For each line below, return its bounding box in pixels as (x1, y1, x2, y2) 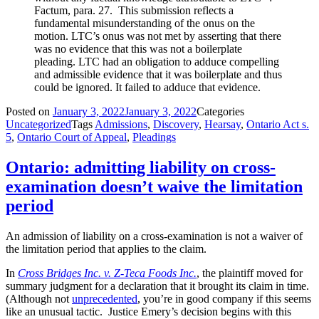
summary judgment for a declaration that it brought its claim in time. (6, 280, 309, 293)
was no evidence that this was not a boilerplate (34, 43, 242, 56)
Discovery (153, 118, 199, 131)
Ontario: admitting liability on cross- (6, 158, 276, 177)
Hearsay (204, 118, 241, 131)
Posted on (6, 105, 53, 118)
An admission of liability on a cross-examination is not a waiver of (6, 230, 303, 243)
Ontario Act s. (246, 118, 309, 131)
